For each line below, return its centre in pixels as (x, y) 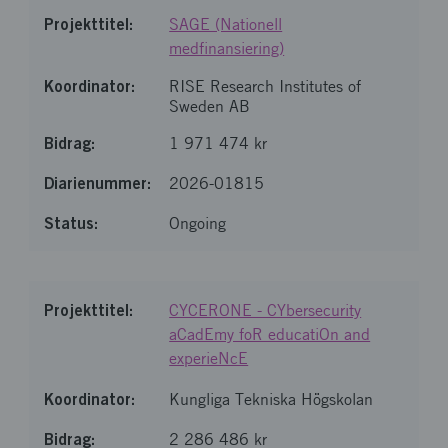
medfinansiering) (227, 48)
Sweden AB (210, 106)
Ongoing (198, 223)
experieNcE (209, 358)
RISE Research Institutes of (265, 86)
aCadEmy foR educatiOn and (270, 334)
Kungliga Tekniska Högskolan (271, 399)
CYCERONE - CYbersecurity (265, 310)
